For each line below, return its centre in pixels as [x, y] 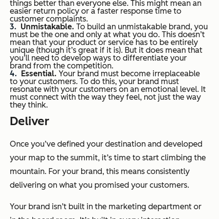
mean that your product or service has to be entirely [104, 43]
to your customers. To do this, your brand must [94, 82]
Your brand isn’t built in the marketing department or [106, 207]
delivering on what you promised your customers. [99, 185]
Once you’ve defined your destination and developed [106, 144]
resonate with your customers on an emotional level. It [108, 89]
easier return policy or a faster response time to [96, 11]
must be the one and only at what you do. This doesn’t [107, 35]
